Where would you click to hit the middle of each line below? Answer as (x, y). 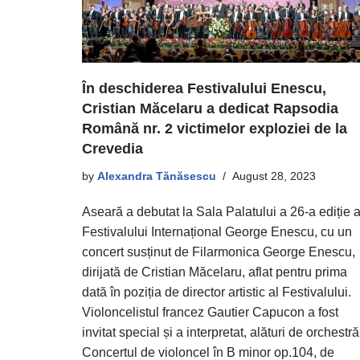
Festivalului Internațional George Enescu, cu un (217, 231)
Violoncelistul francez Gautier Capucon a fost (210, 312)
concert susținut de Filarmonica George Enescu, (219, 252)
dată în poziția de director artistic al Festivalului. (217, 292)
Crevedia (112, 148)
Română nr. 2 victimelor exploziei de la (215, 128)
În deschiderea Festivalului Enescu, (204, 88)
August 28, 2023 (274, 176)
